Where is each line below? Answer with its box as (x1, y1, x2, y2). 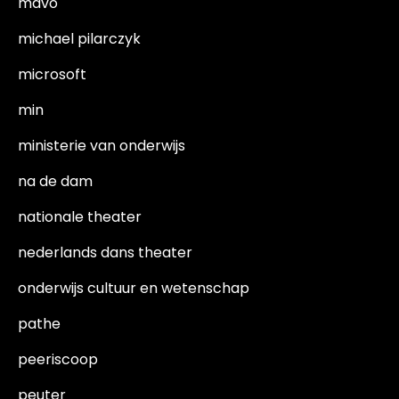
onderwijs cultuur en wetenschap (18, 278, 249, 298)
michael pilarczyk (18, 28, 141, 49)
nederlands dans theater (18, 242, 192, 263)
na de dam (18, 171, 93, 191)
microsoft (18, 64, 86, 85)
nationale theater (18, 207, 142, 227)
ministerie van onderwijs (18, 135, 185, 156)
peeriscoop (18, 349, 98, 370)
